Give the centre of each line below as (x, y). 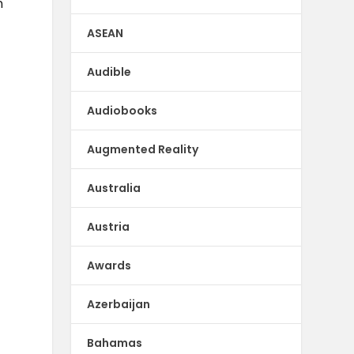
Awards (109, 265)
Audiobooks (122, 110)
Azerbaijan (119, 304)
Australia (114, 188)
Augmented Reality (143, 149)
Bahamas (115, 343)
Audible (109, 72)
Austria (109, 226)
